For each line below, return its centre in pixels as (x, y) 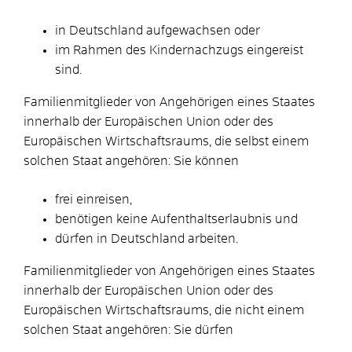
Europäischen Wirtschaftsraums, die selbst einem (166, 141)
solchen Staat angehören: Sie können (131, 161)
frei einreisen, (93, 199)
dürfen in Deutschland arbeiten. (147, 238)
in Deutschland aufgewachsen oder (158, 30)
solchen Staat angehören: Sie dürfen (128, 330)
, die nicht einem (257, 310)
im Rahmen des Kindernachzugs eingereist (179, 50)
